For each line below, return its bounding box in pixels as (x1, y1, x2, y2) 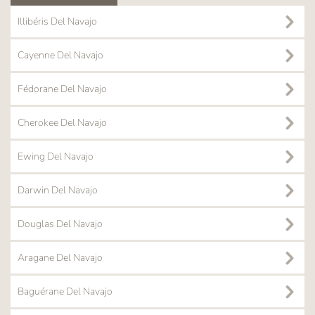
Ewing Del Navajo (18, 150, 94, 164)
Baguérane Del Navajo (18, 285, 112, 299)
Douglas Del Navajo (18, 217, 103, 231)
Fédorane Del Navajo (18, 82, 107, 96)
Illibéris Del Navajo (18, 15, 97, 29)
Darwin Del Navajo (18, 184, 98, 198)
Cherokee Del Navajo (18, 116, 107, 130)
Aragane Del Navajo (18, 251, 103, 265)
